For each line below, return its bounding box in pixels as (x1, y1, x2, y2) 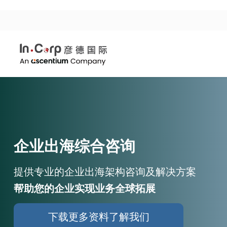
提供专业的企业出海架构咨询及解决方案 (14, 166, 196, 178)
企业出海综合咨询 (14, 137, 135, 155)
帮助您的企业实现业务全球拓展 (14, 182, 156, 195)
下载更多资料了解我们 (48, 211, 149, 223)
